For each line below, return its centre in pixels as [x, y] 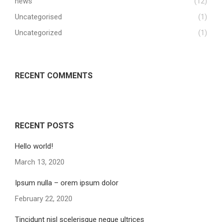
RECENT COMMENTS [54, 76]
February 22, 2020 [44, 199]
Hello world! [34, 146]
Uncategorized [38, 33]
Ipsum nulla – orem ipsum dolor [67, 183]
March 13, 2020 [40, 162]
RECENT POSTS [44, 126]
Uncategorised [38, 17]
